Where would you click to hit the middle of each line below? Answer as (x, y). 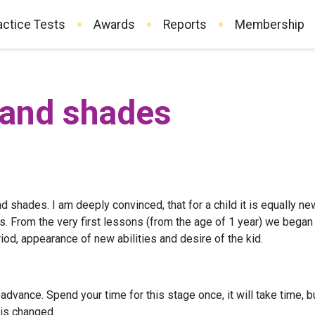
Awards (114, 24)
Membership (270, 24)
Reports (185, 24)
